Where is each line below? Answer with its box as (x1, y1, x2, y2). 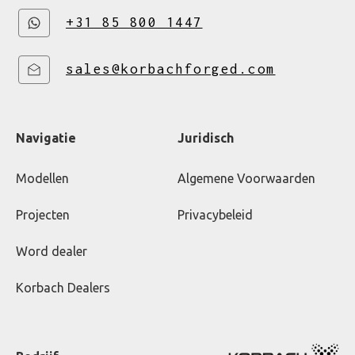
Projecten (16, 208, 70, 223)
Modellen (16, 171, 69, 186)
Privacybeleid (177, 208, 253, 223)
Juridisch (177, 131, 234, 146)
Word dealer (16, 244, 87, 259)
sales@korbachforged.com (66, 61, 276, 78)
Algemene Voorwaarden (177, 171, 315, 186)
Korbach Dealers (16, 281, 110, 296)
